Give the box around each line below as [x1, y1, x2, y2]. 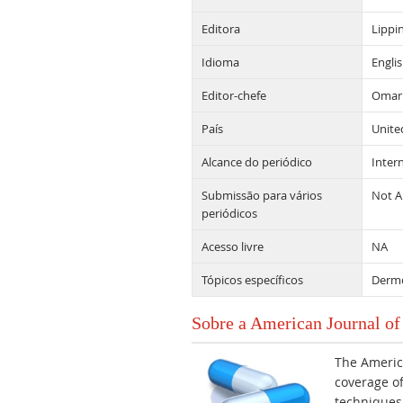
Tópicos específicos [201, 272, 303, 288]
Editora [201, 21, 240, 37]
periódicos [201, 205, 257, 221]
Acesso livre [201, 238, 264, 255]
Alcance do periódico [201, 154, 312, 170]
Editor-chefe [201, 87, 266, 103]
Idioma [201, 54, 239, 70]
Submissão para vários [201, 187, 322, 203]
